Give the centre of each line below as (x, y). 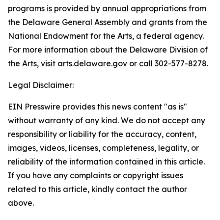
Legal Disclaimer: (41, 85)
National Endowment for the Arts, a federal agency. (106, 36)
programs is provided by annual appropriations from (107, 8)
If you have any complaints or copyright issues (96, 175)
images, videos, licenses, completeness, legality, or (103, 148)
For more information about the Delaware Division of (108, 50)
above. (21, 203)
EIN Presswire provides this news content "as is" (97, 107)
